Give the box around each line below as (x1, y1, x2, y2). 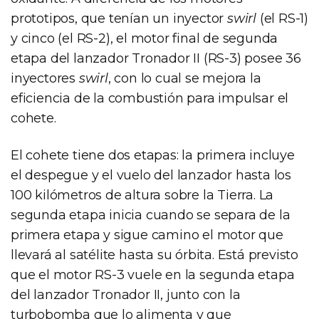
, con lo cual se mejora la (108, 70, 261, 87)
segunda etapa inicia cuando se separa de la (11, 207, 291, 224)
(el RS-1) (256, 11, 308, 27)
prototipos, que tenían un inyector (11, 11, 227, 27)
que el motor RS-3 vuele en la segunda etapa (11, 267, 295, 283)
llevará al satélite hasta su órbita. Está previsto (11, 247, 298, 263)
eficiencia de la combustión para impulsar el (11, 90, 289, 107)
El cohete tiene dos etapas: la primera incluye (11, 147, 295, 164)
